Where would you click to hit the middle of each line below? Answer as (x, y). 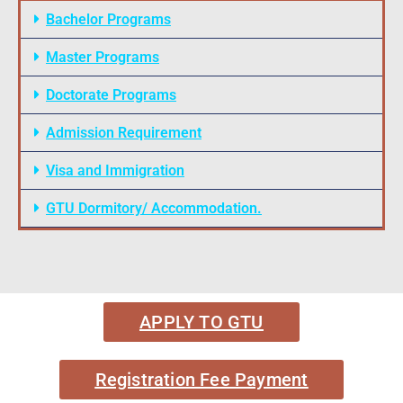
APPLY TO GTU (201, 322)
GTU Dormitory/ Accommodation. (154, 209)
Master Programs (103, 58)
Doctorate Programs (111, 95)
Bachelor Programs (108, 20)
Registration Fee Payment (201, 380)
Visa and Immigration (115, 171)
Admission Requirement (124, 133)
